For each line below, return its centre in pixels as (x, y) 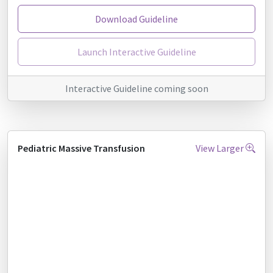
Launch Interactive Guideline (136, 52)
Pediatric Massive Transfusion (81, 148)
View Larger (221, 148)
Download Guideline (136, 19)
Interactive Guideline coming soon (136, 88)
